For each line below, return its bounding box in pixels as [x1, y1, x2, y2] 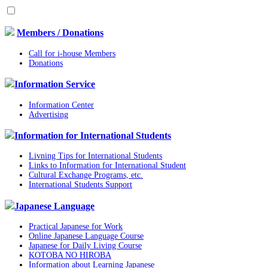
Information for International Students [14, 129, 171, 141]
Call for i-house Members [29, 48, 115, 58]
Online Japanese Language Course [29, 232, 144, 240]
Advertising [29, 109, 68, 119]
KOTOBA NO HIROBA [29, 251, 111, 260]
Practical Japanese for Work [29, 222, 123, 231]
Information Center [29, 100, 94, 109]
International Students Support [29, 180, 132, 190]
